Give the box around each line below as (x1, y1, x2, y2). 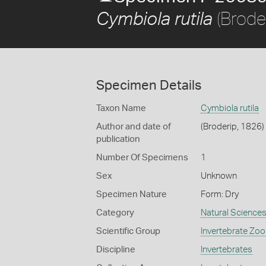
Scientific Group (96, 227, 160, 236)
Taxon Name (96, 104, 146, 113)
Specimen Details (96, 79, 201, 92)
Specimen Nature (96, 190, 167, 199)
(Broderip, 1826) (200, 122, 264, 131)
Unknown (200, 172, 237, 180)
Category (96, 208, 134, 217)
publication (96, 135, 140, 144)
